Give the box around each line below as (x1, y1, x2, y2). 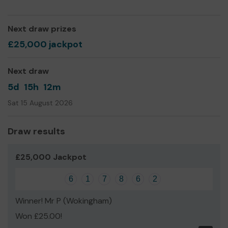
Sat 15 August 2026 (8, 98, 73, 107)
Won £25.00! (15, 210, 62, 221)
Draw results (8, 125, 65, 137)
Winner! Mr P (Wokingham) (15, 195, 112, 206)
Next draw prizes (8, 23, 76, 34)
